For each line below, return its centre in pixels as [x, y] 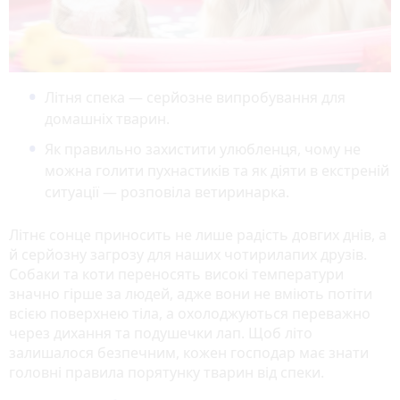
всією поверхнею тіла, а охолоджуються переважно [190, 313]
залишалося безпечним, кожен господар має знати [189, 352]
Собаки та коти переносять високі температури [176, 274]
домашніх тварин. [107, 118]
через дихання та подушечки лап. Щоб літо [161, 333]
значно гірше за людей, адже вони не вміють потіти [191, 293]
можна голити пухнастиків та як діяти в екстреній [217, 170]
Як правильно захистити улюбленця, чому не [203, 149]
